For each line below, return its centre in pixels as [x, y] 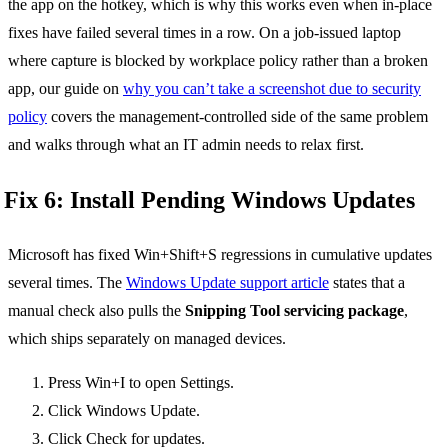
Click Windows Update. [124, 410]
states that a [367, 282]
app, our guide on [65, 88]
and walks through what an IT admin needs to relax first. [186, 144]
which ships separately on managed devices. [147, 338]
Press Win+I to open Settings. [141, 382]
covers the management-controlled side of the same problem [237, 116]
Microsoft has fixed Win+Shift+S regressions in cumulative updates [220, 254]
